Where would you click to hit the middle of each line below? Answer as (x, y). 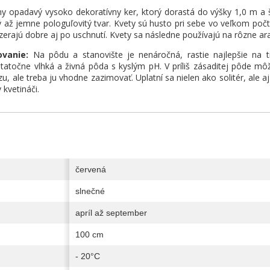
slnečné (90, 191)
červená (90, 169)
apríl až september (111, 212)
